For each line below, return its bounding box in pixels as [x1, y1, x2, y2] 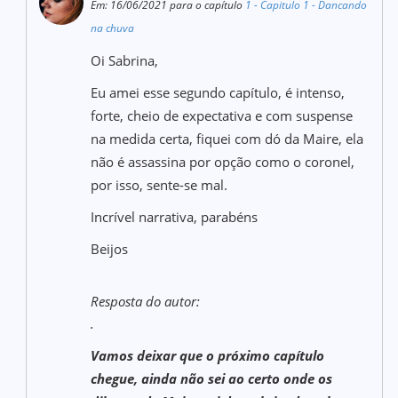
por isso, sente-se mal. [91, 176, 228, 194]
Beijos [91, 240, 132, 258]
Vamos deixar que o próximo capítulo [91, 346, 325, 364]
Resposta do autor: [91, 292, 201, 310]
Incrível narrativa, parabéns [91, 208, 259, 226]
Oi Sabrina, [91, 52, 159, 69]
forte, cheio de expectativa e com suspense [91, 107, 354, 124]
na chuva [91, 20, 135, 36]
